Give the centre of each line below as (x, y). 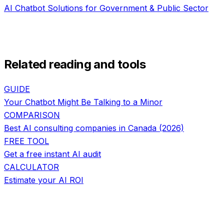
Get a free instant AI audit (52, 154)
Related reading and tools (75, 64)
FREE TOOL (26, 141)
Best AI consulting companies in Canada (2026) (94, 128)
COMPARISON (32, 115)
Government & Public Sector (154, 8)
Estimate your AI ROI (44, 180)
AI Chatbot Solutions (43, 8)
